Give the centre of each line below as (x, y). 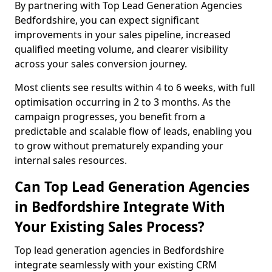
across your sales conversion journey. (101, 64)
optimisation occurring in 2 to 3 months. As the (123, 102)
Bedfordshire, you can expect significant (107, 20)
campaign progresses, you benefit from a (110, 117)
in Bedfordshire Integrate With (120, 207)
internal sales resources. (71, 160)
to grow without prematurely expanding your (119, 146)
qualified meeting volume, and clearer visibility (121, 49)
